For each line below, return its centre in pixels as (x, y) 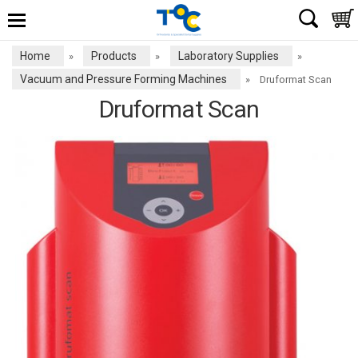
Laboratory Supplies (228, 56)
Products (114, 56)
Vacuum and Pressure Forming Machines (123, 79)
